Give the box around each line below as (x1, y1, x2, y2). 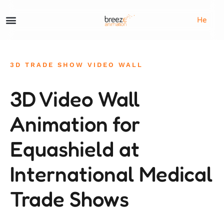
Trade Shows (10, 186, 129, 211)
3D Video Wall (10, 86, 140, 111)
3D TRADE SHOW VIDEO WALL (10, 61, 143, 68)
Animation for (10, 111, 140, 136)
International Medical (10, 161, 212, 186)
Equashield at (10, 136, 139, 161)
